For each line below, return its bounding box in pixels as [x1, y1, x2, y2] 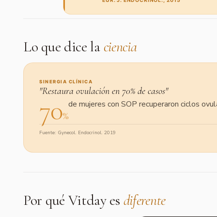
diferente [123, 191, 166, 209]
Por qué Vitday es [23, 191, 124, 209]
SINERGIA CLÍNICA [39, 79, 93, 84]
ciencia [103, 38, 137, 56]
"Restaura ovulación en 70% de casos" [39, 85, 168, 97]
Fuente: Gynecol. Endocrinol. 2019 [39, 129, 116, 136]
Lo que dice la [23, 38, 104, 56]
